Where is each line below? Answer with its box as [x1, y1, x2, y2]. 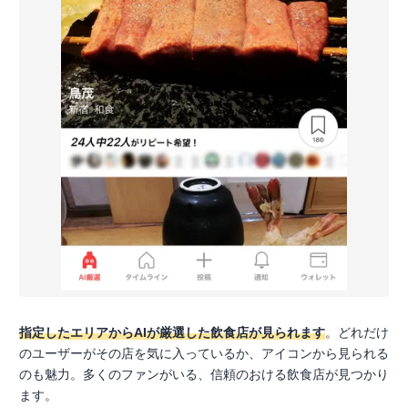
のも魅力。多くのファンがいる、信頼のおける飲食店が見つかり [19, 367, 389, 382]
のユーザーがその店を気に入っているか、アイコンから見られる [19, 346, 389, 362]
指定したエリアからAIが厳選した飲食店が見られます [19, 325, 325, 341]
